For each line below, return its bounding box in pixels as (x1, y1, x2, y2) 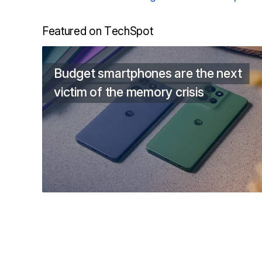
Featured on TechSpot (42, 23, 153, 38)
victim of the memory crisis (54, 84, 204, 99)
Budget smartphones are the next (54, 65, 242, 81)
